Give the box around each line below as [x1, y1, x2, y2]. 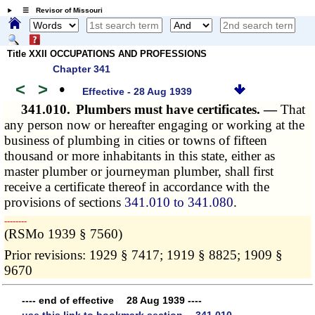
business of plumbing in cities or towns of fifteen [4, 133, 268, 148]
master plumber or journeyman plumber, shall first [4, 164, 274, 179]
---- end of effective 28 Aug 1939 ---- [22, 294, 202, 306]
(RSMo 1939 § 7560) [4, 226, 123, 242]
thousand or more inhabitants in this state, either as [4, 148, 276, 164]
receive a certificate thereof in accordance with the [4, 179, 270, 195]
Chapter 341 [53, 63, 110, 75]
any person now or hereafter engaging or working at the [4, 117, 305, 133]
